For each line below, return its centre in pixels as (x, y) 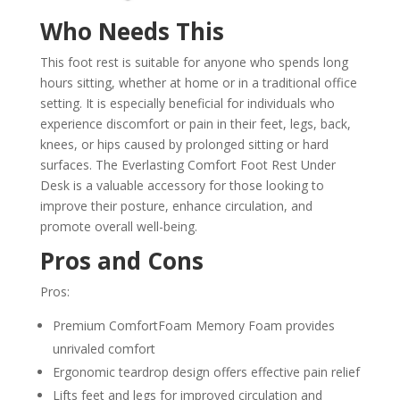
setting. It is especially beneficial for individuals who (187, 104)
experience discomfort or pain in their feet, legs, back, (195, 124)
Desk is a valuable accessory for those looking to (182, 186)
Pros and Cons (121, 261)
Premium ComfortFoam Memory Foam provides (193, 326)
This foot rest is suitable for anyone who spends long (194, 62)
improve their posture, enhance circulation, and (176, 206)
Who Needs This (132, 32)
